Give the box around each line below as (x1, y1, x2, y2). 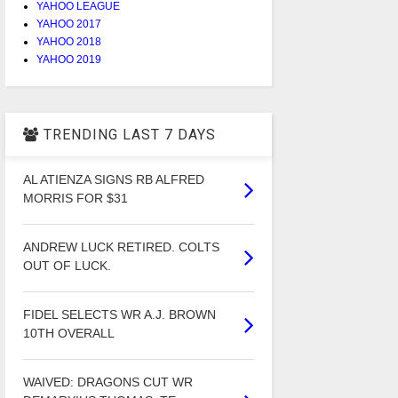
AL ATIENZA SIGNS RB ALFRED (22, 172, 204, 187)
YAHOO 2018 (36, 36, 101, 49)
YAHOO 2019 (36, 53, 101, 67)
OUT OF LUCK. (22, 259, 111, 274)
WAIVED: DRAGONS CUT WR (22, 375, 193, 390)
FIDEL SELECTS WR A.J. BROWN (22, 307, 216, 322)
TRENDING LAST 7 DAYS (38, 126, 216, 144)
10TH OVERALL (22, 326, 115, 341)
